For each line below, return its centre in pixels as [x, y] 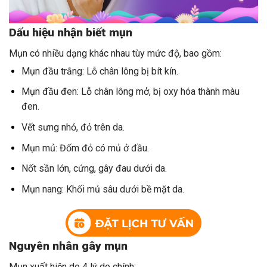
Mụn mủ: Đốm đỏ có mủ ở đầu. [85, 148]
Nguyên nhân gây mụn [68, 246]
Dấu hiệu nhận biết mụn [71, 33]
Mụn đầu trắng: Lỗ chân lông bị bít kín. [100, 71]
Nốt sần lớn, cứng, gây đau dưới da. [94, 169]
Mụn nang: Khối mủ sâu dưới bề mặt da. [103, 189]
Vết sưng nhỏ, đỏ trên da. [73, 127]
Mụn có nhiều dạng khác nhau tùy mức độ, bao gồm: [115, 53]
